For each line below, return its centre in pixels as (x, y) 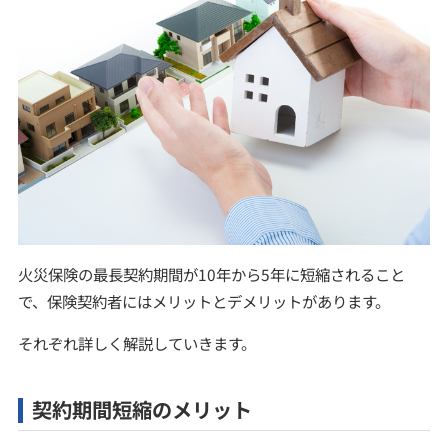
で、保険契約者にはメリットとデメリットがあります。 (203, 300)
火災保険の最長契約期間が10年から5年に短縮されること (211, 273)
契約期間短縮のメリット (142, 409)
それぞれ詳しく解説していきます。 (136, 343)
